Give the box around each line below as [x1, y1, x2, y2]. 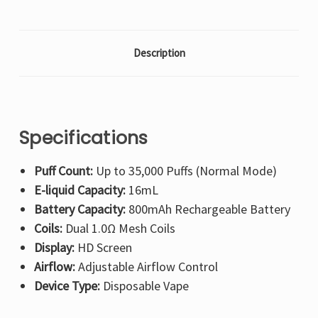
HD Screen [74, 239, 132, 256]
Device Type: [33, 278, 100, 295]
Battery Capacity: [33, 201, 126, 218]
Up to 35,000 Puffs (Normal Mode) [92, 163, 277, 180]
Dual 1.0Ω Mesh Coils [62, 220, 175, 237]
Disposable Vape [99, 278, 189, 295]
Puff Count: [33, 163, 93, 180]
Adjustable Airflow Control [75, 258, 218, 275]
